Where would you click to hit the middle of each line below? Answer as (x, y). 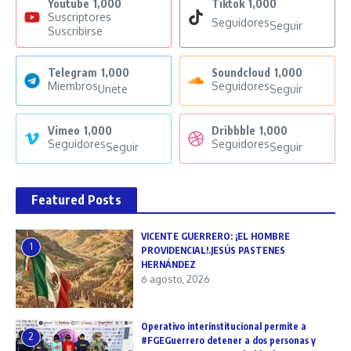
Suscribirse (75, 31)
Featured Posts (76, 199)
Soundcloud (241, 72)
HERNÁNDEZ (168, 264)
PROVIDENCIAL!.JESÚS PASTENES (213, 250)
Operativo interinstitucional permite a (224, 326)
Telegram (72, 72)
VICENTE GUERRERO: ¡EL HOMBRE (215, 236)
